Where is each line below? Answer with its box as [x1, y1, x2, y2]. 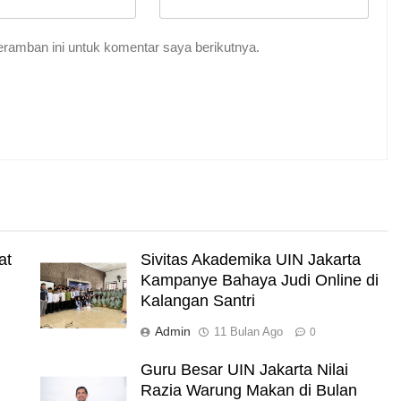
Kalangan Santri [140, 291, 255, 310]
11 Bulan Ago [213, 324, 283, 338]
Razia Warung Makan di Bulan [140, 380, 357, 399]
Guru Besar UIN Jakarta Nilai [140, 360, 348, 379]
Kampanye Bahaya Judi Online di [140, 270, 379, 289]
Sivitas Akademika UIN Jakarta [140, 250, 361, 269]
